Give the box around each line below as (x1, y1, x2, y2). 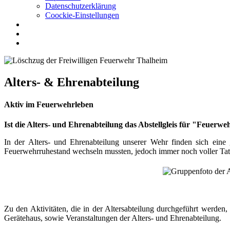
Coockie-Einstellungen (45, 11, 119, 20)
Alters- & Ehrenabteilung (4, 75, 139, 89)
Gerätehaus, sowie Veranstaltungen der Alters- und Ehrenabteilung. (4, 214, 221, 223)
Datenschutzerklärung (45, 2, 116, 10)
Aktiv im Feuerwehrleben (4, 100, 93, 109)
